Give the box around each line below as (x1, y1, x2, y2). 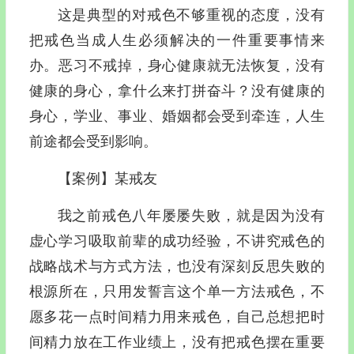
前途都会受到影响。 (28, 133, 157, 149)
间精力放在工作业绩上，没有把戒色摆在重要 (28, 333, 325, 350)
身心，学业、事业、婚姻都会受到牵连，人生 (28, 107, 325, 124)
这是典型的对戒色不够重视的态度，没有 (57, 6, 325, 23)
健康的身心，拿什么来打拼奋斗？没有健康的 (28, 82, 325, 99)
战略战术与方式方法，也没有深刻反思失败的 (28, 258, 325, 274)
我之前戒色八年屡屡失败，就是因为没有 (57, 207, 325, 224)
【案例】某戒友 (57, 170, 157, 186)
